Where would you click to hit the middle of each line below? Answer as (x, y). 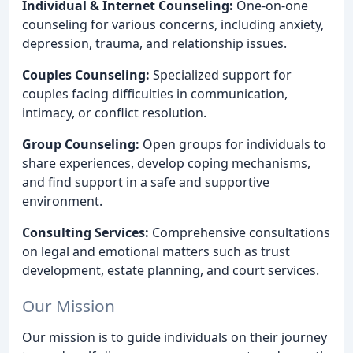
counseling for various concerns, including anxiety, (173, 25)
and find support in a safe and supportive (146, 182)
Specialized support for (221, 75)
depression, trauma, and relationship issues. (154, 44)
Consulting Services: (85, 233)
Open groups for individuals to (233, 145)
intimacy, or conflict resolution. (114, 113)
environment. (62, 201)
